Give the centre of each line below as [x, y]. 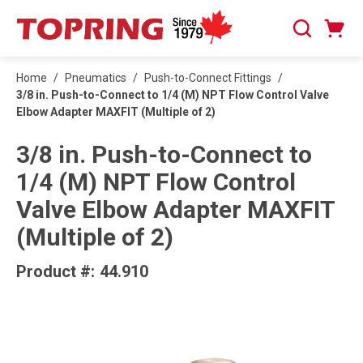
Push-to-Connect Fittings [208, 78]
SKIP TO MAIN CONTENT [81, 22]
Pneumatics [96, 78]
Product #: [56, 271]
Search [309, 36]
